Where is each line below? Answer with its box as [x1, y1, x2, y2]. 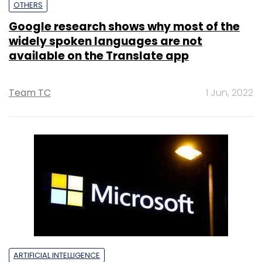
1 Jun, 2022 [206, 85, 253, 99]
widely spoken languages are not [9, 33, 202, 49]
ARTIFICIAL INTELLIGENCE [13, 249, 100, 261]
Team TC [9, 85, 51, 99]
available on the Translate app [9, 47, 189, 64]
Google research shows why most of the [9, 18, 240, 35]
